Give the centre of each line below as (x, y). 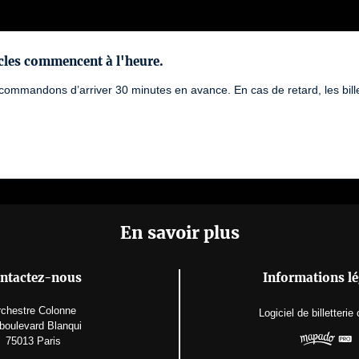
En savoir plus (179, 233)
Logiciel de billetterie (306, 313)
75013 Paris (33, 341)
